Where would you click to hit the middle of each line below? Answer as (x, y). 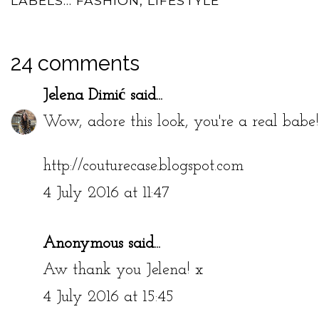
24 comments (75, 63)
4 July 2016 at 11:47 (106, 193)
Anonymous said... (101, 244)
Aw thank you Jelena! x (123, 271)
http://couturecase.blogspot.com (143, 167)
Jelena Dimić (84, 95)
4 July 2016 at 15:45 (108, 297)
